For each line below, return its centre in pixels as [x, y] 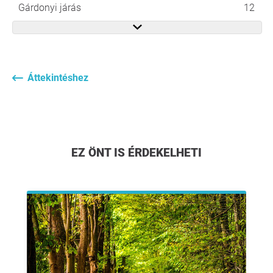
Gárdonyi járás [50, 7]
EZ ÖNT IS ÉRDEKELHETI [140, 152]
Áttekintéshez [58, 77]
